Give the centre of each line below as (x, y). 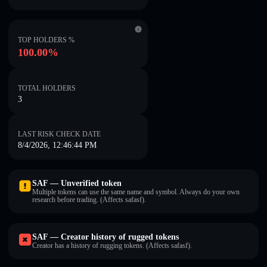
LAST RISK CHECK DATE (59, 134)
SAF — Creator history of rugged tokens (105, 237)
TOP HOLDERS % (46, 40)
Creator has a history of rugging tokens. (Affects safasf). (112, 246)
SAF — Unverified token (77, 183)
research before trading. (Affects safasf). (89, 200)
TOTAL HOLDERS (47, 88)
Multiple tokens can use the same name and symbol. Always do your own (136, 192)
